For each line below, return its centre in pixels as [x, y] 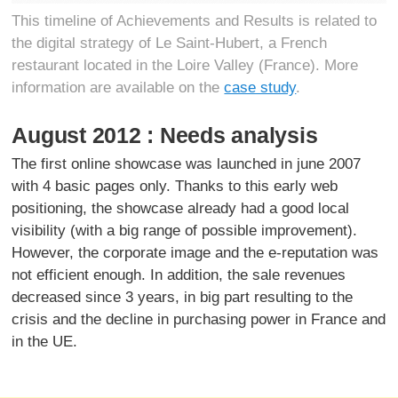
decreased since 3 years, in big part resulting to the [183, 297]
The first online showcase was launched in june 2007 [187, 163]
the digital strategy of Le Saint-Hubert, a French [170, 43]
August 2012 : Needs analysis [165, 135]
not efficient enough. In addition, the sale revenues [179, 275]
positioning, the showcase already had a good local [181, 208]
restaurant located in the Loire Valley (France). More [185, 65]
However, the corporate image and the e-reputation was [195, 252]
